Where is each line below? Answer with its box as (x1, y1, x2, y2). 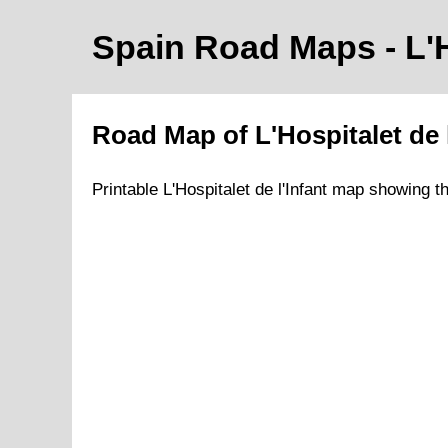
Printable (92, 180, 163, 200)
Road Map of (92, 121, 255, 150)
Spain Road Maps (92, 28, 385, 66)
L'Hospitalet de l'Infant (163, 180, 327, 200)
